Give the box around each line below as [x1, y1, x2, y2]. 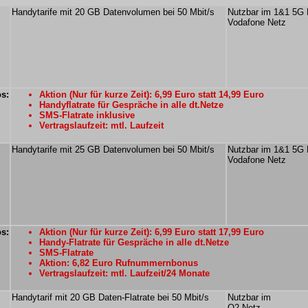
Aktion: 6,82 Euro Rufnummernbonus [39, 258, 198, 268]
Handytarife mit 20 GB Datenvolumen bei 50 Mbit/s [12, 7, 214, 17]
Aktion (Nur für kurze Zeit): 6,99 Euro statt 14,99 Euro [39, 89, 264, 100]
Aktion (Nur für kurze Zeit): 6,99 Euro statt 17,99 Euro [39, 227, 264, 237]
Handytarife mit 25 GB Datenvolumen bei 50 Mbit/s [12, 144, 214, 155]
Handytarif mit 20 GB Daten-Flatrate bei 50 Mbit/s [12, 292, 209, 302]
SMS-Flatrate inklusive [39, 110, 135, 120]
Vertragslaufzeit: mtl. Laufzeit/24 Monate [39, 268, 210, 278]
